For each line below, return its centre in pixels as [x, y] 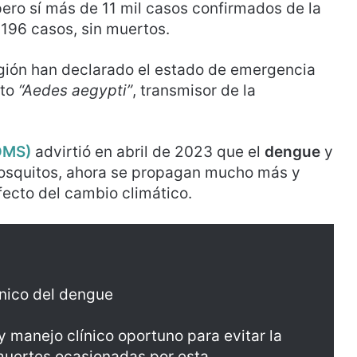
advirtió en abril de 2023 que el [148, 152]
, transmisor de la [194, 90]
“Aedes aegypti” [75, 90]
